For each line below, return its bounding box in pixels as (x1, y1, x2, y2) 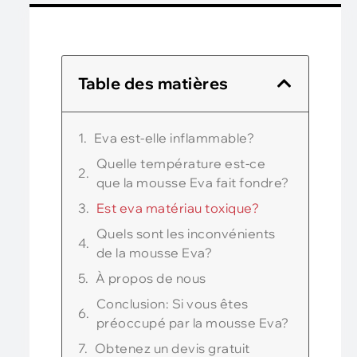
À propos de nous (95, 270, 206, 286)
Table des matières (77, 73, 229, 93)
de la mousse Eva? (96, 245, 213, 261)
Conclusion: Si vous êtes (96, 296, 249, 312)
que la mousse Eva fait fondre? (96, 175, 289, 190)
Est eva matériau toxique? (96, 200, 260, 216)
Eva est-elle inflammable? (93, 130, 255, 146)
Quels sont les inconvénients (96, 226, 276, 241)
